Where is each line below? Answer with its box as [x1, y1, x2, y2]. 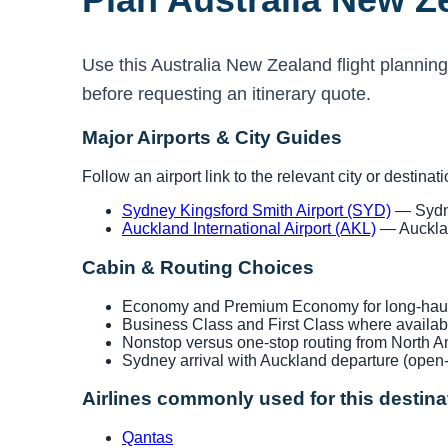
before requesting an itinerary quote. [82, 83, 371, 104]
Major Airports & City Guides [82, 127, 342, 149]
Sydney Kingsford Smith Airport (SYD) [122, 202, 391, 220]
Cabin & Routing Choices [82, 256, 314, 278]
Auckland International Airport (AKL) [122, 220, 376, 238]
